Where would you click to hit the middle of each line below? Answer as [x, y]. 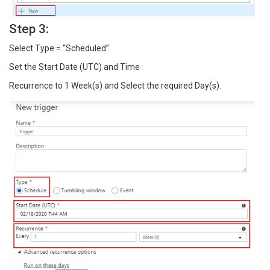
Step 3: [29, 29]
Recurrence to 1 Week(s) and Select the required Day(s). [115, 85]
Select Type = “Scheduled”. [60, 48]
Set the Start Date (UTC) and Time [74, 67]
